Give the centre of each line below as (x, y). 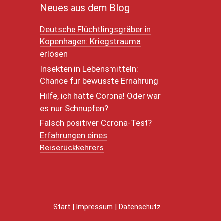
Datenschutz (140, 206)
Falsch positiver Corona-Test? (96, 123)
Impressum (94, 206)
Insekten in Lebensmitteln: (89, 68)
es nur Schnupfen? (74, 108)
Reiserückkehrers (72, 147)
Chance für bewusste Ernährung (99, 81)
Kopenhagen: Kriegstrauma (90, 41)
